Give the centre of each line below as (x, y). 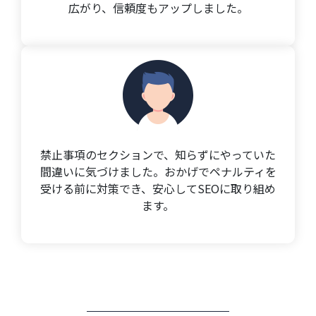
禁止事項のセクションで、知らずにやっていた (158, 154)
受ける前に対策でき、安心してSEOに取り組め (158, 188)
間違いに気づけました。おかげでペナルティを (158, 171)
